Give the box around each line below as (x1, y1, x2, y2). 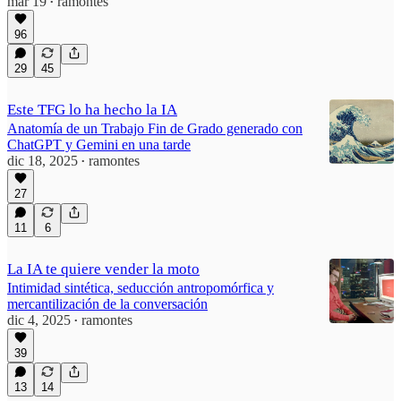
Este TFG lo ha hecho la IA (7, 100, 177, 118)
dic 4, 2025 (7, 311, 71, 328)
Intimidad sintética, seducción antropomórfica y (7, 279, 274, 295)
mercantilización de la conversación (7, 295, 208, 311)
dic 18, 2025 (7, 152, 78, 168)
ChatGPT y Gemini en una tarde (7, 136, 191, 152)
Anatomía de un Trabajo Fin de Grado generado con (7, 120, 303, 136)
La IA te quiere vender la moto (7, 260, 200, 277)
